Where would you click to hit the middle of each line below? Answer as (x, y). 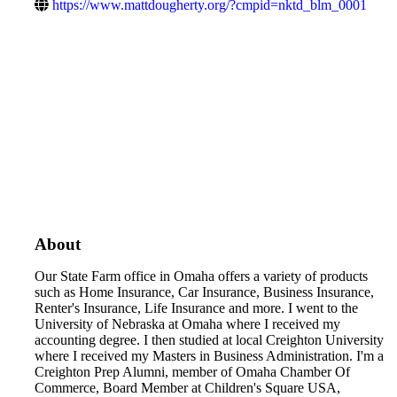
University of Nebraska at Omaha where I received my (187, 323)
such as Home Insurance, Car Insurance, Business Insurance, (204, 292)
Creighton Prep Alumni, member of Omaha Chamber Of (192, 371)
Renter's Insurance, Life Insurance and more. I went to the (196, 307)
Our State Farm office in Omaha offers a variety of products (201, 276)
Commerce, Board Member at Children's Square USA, (187, 387)
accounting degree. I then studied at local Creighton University (209, 339)
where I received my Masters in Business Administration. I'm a (209, 355)
